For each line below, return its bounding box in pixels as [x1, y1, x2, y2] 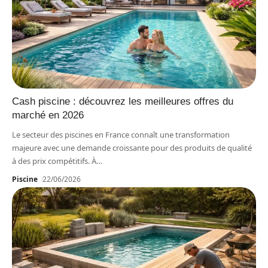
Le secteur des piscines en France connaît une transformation [12, 129, 230, 140]
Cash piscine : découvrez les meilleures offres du [12, 95, 233, 107]
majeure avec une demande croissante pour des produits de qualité [12, 142, 252, 153]
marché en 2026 [12, 109, 84, 121]
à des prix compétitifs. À [12, 155, 96, 166]
